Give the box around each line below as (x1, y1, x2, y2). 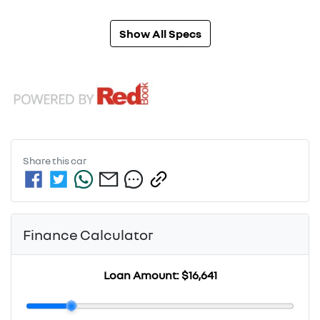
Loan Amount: (103, 267, 181, 282)
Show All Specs (119, 26, 201, 41)
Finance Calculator (23, 225, 154, 243)
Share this (23, 154, 71, 166)
